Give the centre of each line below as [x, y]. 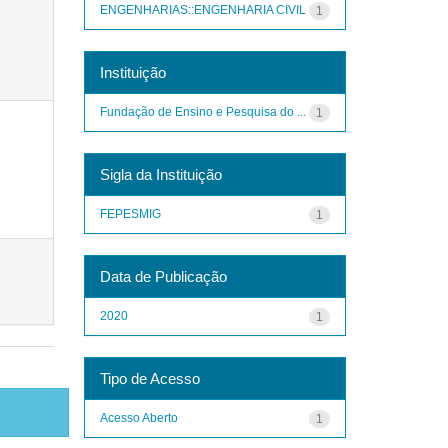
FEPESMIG [130, 213]
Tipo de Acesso [149, 378]
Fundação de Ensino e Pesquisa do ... [202, 111]
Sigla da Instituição [160, 174]
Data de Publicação [163, 276]
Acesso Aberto [138, 417]
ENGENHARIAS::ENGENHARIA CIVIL [202, 9]
